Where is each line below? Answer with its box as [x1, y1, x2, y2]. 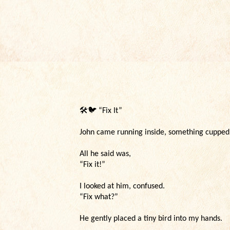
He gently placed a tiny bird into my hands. [80, 215, 222, 223]
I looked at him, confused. [80, 182, 165, 190]
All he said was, [80, 150, 131, 158]
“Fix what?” [80, 193, 118, 201]
